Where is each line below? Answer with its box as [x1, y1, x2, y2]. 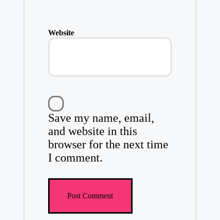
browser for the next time [48, 137, 168, 151]
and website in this [48, 124, 137, 137]
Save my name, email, [48, 111, 154, 124]
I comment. [48, 151, 103, 164]
